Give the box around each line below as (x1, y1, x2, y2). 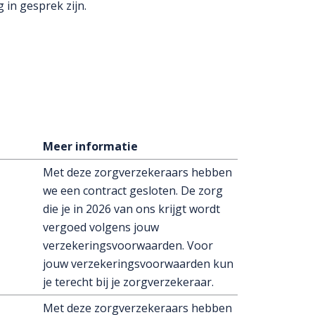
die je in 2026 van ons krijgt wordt (43, 201, 220, 217)
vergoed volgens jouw (43, 219, 159, 235)
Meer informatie (43, 139, 138, 154)
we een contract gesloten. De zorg (43, 183, 223, 198)
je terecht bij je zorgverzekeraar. (43, 274, 217, 290)
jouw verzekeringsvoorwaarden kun (43, 256, 233, 271)
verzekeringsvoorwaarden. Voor (43, 238, 213, 253)
